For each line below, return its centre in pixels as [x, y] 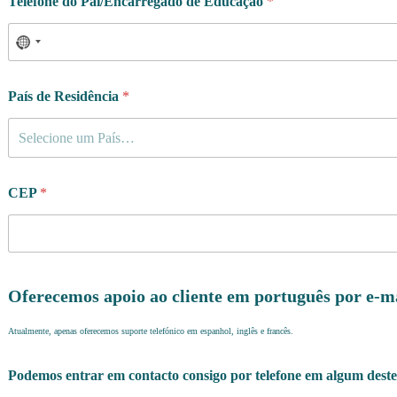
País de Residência [65, 96]
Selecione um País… [77, 137]
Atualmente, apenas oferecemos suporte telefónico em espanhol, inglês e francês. [151, 331]
